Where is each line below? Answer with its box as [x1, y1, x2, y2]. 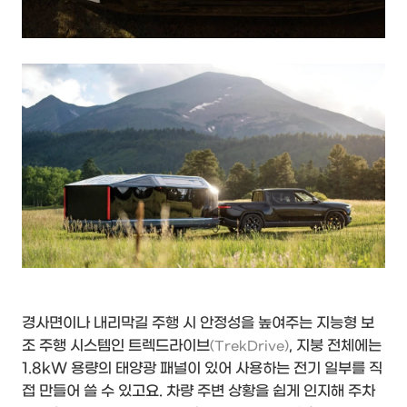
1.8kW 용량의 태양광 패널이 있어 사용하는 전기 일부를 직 [22, 360, 382, 378]
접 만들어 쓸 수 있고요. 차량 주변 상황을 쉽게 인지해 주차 [22, 382, 375, 401]
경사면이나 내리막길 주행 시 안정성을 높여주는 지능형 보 [22, 314, 374, 333]
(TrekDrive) [210, 339, 289, 355]
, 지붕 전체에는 [289, 337, 382, 355]
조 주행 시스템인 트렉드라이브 [22, 337, 210, 355]
